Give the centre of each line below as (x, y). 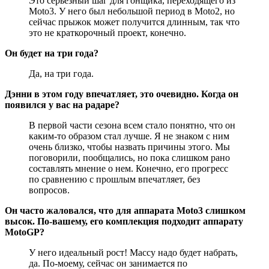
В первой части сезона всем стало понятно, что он (132, 125)
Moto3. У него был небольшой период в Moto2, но (132, 11)
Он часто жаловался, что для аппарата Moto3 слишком (125, 210)
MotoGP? (25, 232)
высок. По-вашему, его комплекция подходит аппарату (124, 221)
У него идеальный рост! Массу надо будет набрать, (133, 252)
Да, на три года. (61, 73)
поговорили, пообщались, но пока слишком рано (129, 157)
